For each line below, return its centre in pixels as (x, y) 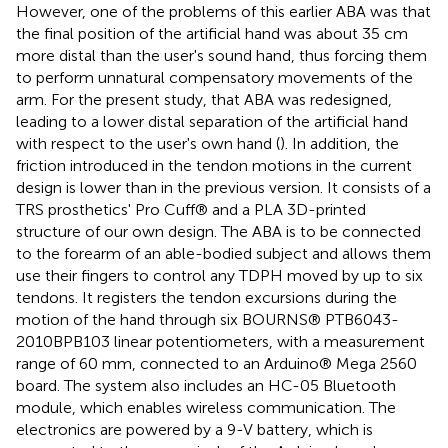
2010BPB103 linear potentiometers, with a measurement (220, 341)
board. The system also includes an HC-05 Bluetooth (206, 385)
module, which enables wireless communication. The (206, 407)
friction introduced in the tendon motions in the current (214, 165)
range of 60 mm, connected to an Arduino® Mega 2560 (216, 363)
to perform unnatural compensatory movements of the (214, 77)
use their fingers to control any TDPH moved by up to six (219, 275)
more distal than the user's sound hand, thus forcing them (221, 55)
